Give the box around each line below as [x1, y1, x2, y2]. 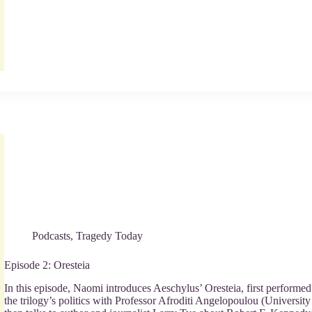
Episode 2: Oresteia [4, 259, 90, 272]
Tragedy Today [76, 230, 143, 242]
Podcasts [32, 230, 70, 242]
